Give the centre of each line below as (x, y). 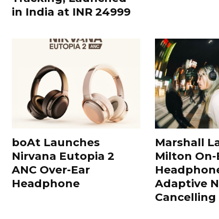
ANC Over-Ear (51, 170)
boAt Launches (56, 142)
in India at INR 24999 (71, 12)
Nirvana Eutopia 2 (63, 156)
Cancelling (185, 197)
